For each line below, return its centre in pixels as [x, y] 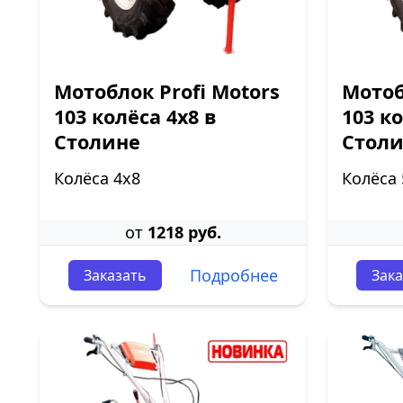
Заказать [115, 275]
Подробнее [233, 275]
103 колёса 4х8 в [135, 116]
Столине [97, 142]
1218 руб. [184, 232]
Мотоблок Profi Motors [167, 91]
